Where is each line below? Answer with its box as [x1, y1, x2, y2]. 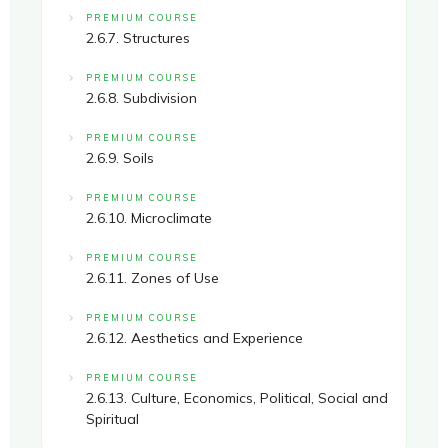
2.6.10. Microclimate [86, 209, 212, 227]
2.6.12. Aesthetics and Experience [86, 329, 303, 347]
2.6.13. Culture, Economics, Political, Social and [86, 389, 388, 407]
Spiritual [86, 410, 139, 428]
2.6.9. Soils [86, 149, 154, 167]
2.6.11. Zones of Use [86, 269, 219, 287]
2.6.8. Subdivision [86, 89, 197, 107]
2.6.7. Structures [86, 29, 190, 47]
